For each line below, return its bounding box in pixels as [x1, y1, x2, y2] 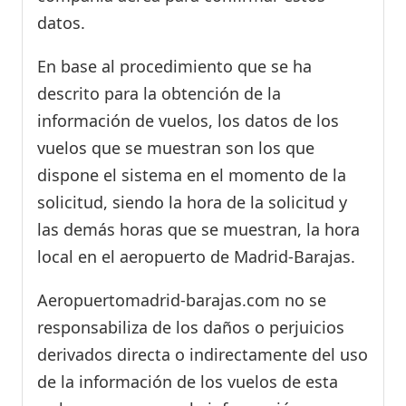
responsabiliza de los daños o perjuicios [37, 316, 344, 339]
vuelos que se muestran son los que [37, 137, 314, 159]
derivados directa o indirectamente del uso [37, 343, 368, 366]
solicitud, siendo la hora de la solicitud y [37, 191, 347, 214]
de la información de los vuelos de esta [37, 371, 338, 393]
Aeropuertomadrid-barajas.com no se [37, 289, 326, 312]
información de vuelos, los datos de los [37, 110, 339, 132]
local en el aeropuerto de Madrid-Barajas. [37, 246, 355, 268]
